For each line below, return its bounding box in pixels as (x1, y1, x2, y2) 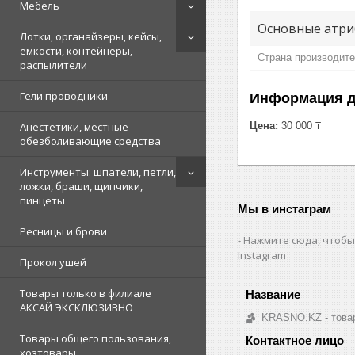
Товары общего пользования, (20, 331, 171, 346)
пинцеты (20, 193, 65, 208)
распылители (20, 58, 87, 73)
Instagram (238, 247, 287, 262)
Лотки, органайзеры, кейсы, (20, 29, 162, 44)
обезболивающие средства (20, 134, 161, 149)
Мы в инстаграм (238, 201, 332, 216)
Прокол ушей (20, 255, 86, 270)
